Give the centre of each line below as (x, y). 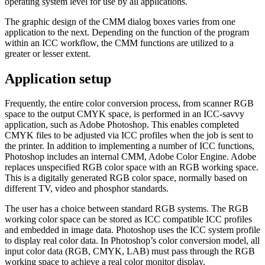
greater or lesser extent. (48, 53)
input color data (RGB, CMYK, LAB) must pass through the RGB (130, 251)
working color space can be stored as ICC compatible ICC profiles (128, 219)
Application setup (58, 78)
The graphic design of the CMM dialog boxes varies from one (120, 21)
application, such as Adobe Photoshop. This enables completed (122, 125)
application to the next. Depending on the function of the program (127, 32)
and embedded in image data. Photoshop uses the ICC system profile (132, 230)
